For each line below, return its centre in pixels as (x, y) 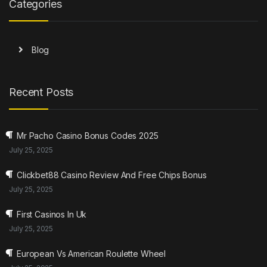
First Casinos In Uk (52, 214)
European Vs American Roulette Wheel (91, 253)
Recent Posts (41, 92)
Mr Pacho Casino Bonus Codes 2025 (88, 135)
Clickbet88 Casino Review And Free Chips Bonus (112, 175)
